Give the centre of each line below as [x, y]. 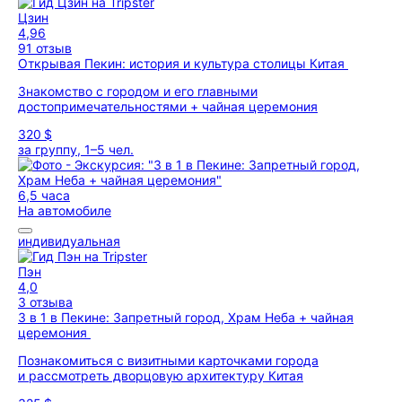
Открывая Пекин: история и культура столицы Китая [183, 63]
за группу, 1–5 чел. [76, 149]
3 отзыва [45, 302]
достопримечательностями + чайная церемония [168, 106]
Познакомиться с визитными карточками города [168, 360]
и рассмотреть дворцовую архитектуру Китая [161, 376]
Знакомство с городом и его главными [138, 91]
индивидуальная [69, 241]
